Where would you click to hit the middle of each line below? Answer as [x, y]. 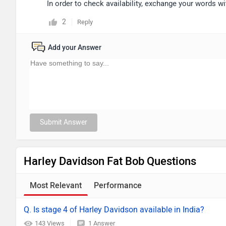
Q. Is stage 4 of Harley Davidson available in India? [114, 210]
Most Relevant [56, 185]
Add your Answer [75, 48]
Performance [118, 185]
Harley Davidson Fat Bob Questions [110, 161]
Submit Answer [64, 122]
